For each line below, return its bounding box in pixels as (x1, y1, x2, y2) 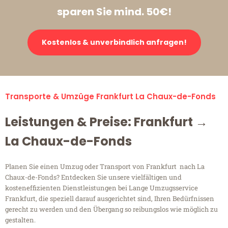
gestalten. (5, 215, 36, 225)
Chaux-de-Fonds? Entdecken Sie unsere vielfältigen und (5, 173, 182, 182)
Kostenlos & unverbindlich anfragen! (41, 37, 187, 48)
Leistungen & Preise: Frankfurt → (5, 113, 208, 131)
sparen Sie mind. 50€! (56, 5, 172, 19)
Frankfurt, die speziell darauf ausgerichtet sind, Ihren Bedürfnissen (5, 194, 214, 204)
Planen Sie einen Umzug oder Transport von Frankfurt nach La (5, 162, 205, 172)
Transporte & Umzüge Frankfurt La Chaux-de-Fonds (5, 91, 216, 102)
